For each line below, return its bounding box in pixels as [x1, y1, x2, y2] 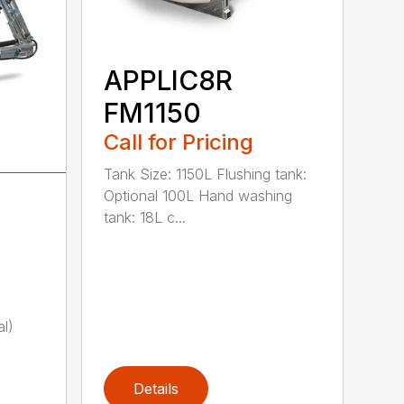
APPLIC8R [104, 63, 234, 96]
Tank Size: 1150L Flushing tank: [104, 164, 308, 183]
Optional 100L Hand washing [104, 186, 293, 205]
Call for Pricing [104, 128, 254, 155]
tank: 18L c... [104, 207, 187, 226]
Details [133, 379, 179, 398]
